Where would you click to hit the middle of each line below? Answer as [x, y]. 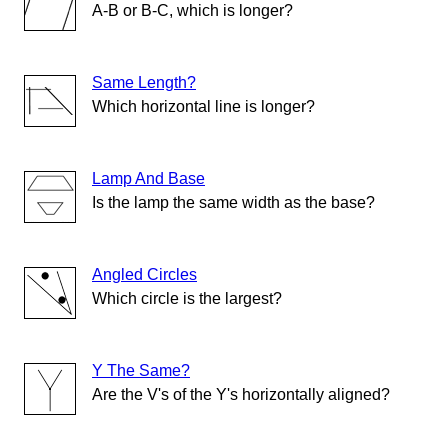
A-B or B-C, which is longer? [192, 11]
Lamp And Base [148, 179]
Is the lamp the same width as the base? [233, 203]
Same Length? [144, 83]
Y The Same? [141, 371]
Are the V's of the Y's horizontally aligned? [241, 395]
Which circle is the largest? [187, 299]
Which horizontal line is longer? [203, 107]
